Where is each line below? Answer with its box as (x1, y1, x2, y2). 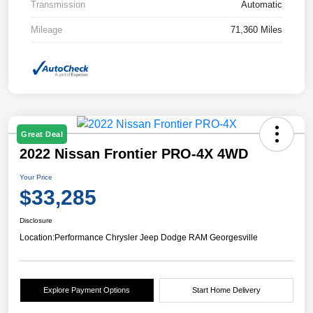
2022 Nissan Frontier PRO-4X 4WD (20, 146, 248, 162)
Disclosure (20, 217, 52, 225)
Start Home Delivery (191, 286, 261, 295)
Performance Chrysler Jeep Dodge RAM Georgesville (54, 233, 258, 243)
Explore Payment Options (43, 286, 131, 295)
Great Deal (21, 130, 63, 139)
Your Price (20, 173, 52, 182)
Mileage (31, 24, 62, 35)
